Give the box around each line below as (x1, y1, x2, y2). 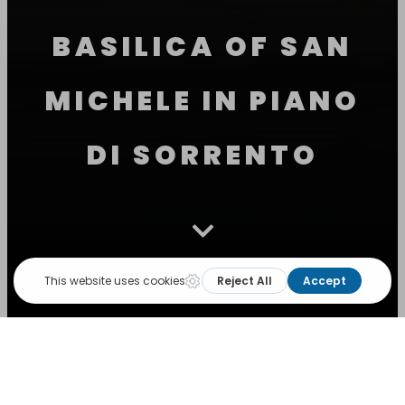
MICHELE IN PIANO (44, 82, 361, 120)
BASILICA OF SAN (52, 28, 353, 66)
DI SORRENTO (86, 137, 319, 174)
